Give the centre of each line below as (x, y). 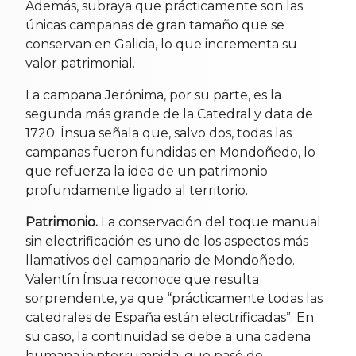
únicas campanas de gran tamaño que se (155, 25)
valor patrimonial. (80, 63)
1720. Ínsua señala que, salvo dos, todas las (159, 133)
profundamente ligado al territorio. (137, 190)
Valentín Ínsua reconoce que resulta (142, 279)
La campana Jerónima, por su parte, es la (153, 95)
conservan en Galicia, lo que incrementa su (161, 44)
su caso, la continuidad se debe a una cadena (168, 336)
